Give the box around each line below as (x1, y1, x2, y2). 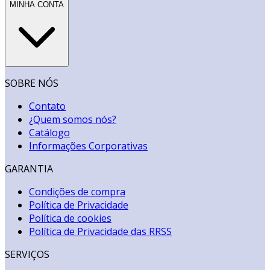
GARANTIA (5, 162, 53, 175)
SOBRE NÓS (5, 76, 58, 90)
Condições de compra (29, 184, 125, 198)
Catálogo (29, 125, 70, 139)
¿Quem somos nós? (29, 112, 116, 126)
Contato (29, 99, 66, 113)
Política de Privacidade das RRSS (29, 224, 172, 238)
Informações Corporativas (29, 139, 148, 152)
